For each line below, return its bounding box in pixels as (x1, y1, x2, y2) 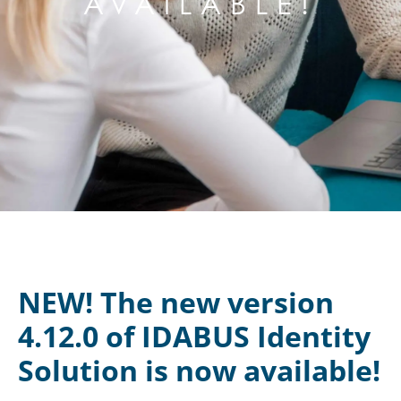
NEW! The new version (18, 282, 334, 321)
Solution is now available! (18, 350, 380, 389)
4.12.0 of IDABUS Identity (18, 316, 371, 355)
